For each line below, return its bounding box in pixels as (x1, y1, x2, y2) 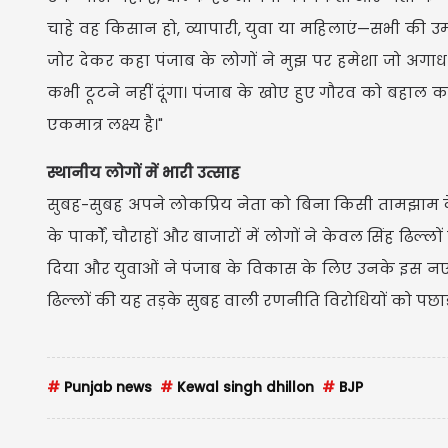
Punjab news (60, 377, 152, 397)
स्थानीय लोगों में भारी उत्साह (47, 161, 240, 183)
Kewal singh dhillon (173, 377, 314, 397)
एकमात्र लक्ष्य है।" (47, 113, 163, 135)
